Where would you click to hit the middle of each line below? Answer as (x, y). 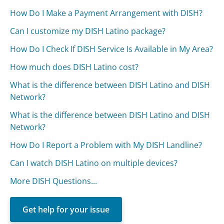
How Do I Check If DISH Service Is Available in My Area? (112, 49)
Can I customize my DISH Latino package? (88, 31)
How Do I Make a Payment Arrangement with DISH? (106, 13)
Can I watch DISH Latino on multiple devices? (94, 163)
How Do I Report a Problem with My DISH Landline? (106, 145)
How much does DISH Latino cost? (74, 67)
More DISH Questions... (54, 181)
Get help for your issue (66, 209)
